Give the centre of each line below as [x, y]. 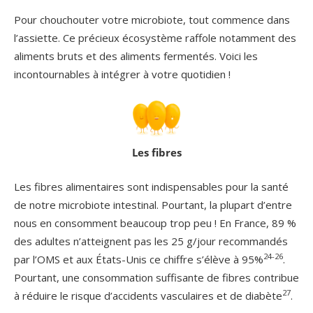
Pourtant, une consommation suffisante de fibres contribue [156, 277]
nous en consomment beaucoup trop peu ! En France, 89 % [155, 223]
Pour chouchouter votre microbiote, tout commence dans [152, 19]
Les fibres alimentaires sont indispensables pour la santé [151, 186]
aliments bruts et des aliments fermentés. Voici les [136, 56]
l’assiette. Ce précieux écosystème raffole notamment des [155, 37]
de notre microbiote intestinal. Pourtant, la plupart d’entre [153, 204]
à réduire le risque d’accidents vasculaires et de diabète [148, 295]
